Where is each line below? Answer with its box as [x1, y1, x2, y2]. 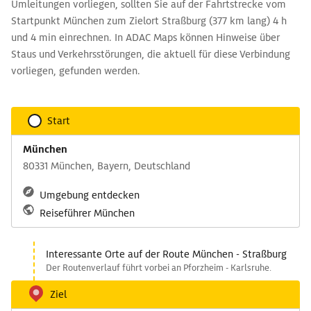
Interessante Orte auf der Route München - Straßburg [46, 248, 287, 260]
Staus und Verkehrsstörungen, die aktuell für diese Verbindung [11, 48, 290, 60]
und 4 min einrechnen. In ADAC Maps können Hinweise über [11, 31, 280, 44]
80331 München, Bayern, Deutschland [23, 160, 190, 172]
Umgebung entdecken [40, 189, 140, 201]
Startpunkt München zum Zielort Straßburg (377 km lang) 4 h [11, 15, 287, 27]
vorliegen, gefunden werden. [11, 65, 140, 77]
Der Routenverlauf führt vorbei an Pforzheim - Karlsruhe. [46, 262, 271, 274]
